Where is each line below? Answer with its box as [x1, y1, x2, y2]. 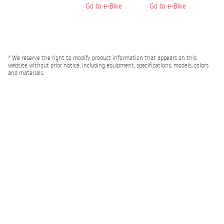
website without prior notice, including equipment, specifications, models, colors [8, 61, 208, 69]
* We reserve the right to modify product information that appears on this [8, 54, 196, 61]
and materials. [8, 69, 44, 76]
